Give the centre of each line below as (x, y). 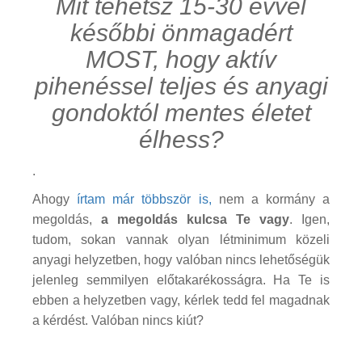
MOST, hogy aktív (181, 59)
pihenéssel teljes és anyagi (181, 86)
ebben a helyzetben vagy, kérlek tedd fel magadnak (181, 300)
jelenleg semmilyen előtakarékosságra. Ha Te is (181, 280)
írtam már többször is (143, 199)
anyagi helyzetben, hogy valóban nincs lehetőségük (181, 259)
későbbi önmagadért (181, 32)
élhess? (181, 139)
